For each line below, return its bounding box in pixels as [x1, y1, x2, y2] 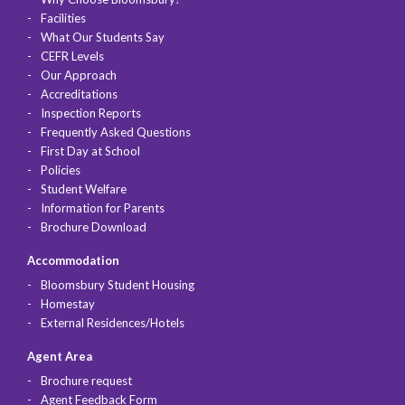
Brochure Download [41, 220, 146, 235]
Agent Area [27, 349, 92, 364]
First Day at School [41, 144, 140, 159]
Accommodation [27, 253, 119, 268]
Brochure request [41, 373, 132, 389]
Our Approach [41, 68, 117, 83]
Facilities [41, 11, 86, 26]
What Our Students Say [41, 30, 165, 45]
